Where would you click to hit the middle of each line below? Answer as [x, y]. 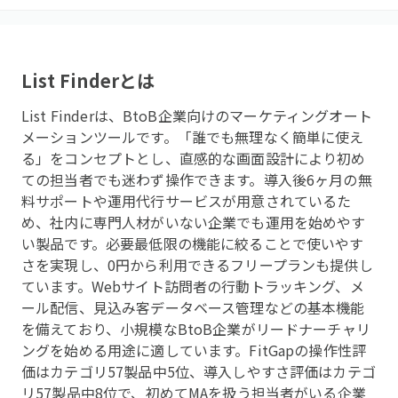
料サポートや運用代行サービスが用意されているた [187, 201]
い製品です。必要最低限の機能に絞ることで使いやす [193, 243]
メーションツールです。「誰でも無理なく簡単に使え [193, 137]
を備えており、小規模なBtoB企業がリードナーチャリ [196, 329]
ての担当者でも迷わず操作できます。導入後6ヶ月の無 [197, 179]
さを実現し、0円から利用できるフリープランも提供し [197, 265]
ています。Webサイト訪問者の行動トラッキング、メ [193, 286]
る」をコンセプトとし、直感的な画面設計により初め [194, 158]
